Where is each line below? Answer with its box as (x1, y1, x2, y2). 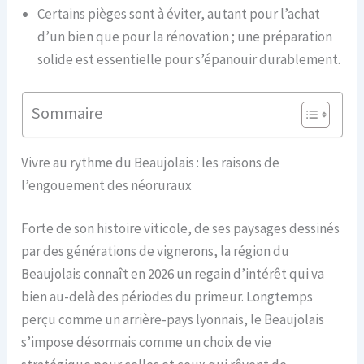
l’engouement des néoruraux (21, 175, 193, 194)
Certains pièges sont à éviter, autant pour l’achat (37, 5, 321, 24)
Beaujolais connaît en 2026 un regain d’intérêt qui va (21, 265, 325, 284)
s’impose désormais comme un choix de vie (21, 333, 272, 352)
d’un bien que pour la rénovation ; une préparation (37, 28, 333, 46)
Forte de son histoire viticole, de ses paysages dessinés (21, 219, 340, 238)
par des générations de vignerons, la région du (21, 242, 290, 261)
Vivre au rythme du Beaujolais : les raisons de (21, 153, 280, 171)
